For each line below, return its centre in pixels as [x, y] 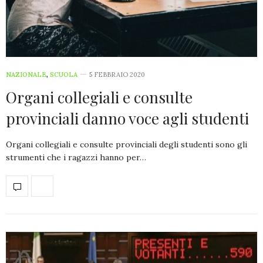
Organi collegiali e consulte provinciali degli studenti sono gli [127, 145]
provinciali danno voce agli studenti [127, 119]
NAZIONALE [26, 75]
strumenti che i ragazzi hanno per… [76, 158]
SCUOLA [64, 75]
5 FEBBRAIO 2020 [117, 75]
